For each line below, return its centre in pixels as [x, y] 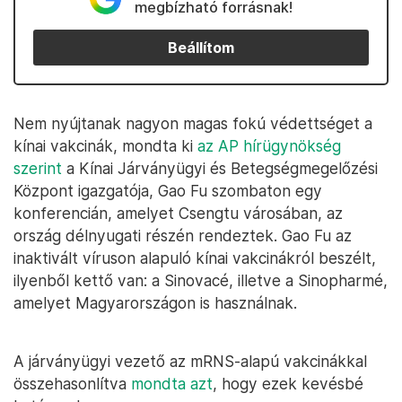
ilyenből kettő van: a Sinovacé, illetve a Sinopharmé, [201, 280]
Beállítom [201, 48]
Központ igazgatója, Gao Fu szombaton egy [168, 191]
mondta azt [172, 384]
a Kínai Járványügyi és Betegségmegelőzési [220, 168]
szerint [38, 168]
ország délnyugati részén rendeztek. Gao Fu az [183, 236]
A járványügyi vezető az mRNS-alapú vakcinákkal [190, 361]
